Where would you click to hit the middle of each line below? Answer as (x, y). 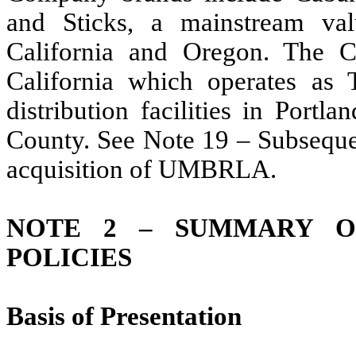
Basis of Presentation (124, 316)
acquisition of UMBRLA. (141, 169)
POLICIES (69, 257)
